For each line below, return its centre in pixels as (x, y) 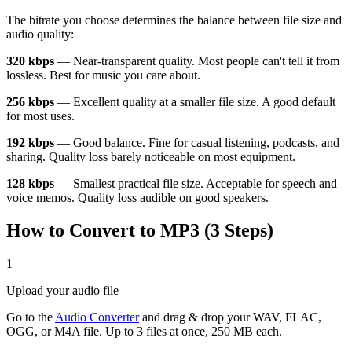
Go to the (31, 317)
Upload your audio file (62, 291)
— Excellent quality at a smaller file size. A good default (195, 101)
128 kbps (30, 183)
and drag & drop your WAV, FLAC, (230, 317)
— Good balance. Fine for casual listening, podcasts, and (197, 142)
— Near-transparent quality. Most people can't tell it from (197, 60)
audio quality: (40, 34)
